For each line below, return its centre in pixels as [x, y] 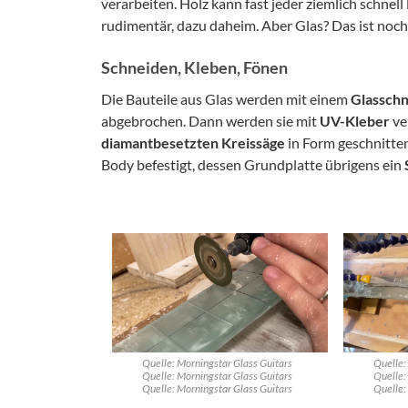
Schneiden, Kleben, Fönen [194, 67]
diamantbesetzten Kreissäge [193, 142]
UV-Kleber [355, 120]
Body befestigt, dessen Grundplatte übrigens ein [253, 164]
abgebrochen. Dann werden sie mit [210, 120]
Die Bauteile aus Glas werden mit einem [226, 98]
